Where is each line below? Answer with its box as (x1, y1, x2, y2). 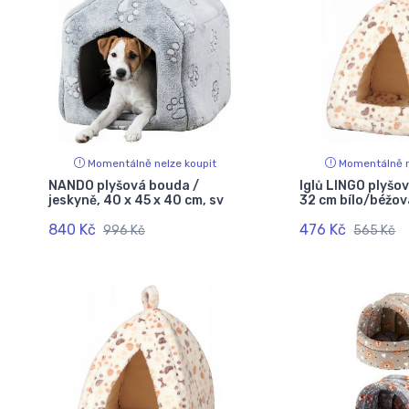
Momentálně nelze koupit (87, 156, 216, 170)
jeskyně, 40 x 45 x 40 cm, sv (48, 192, 224, 208)
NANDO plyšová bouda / (48, 177, 199, 194)
